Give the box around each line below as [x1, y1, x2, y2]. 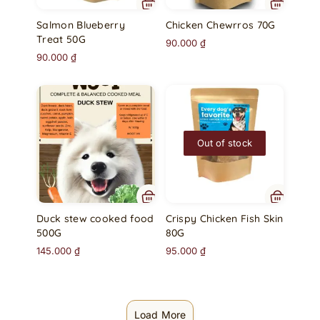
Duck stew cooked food [36, 212, 154, 226]
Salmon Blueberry [36, 19, 125, 31]
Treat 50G [36, 33, 86, 46]
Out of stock [196, 137, 252, 149]
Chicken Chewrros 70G [165, 19, 276, 31]
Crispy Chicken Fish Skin [165, 212, 284, 226]
